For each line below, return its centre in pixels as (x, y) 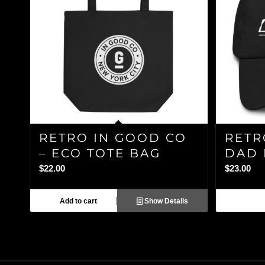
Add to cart (77, 201)
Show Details (165, 201)
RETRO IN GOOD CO (113, 138)
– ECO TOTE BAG (100, 153)
